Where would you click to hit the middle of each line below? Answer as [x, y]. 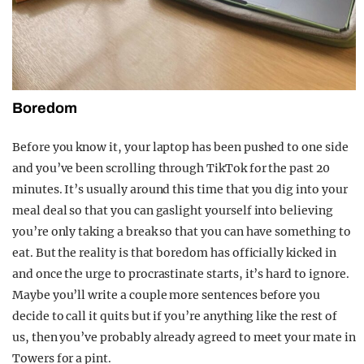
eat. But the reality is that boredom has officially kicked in [174, 252]
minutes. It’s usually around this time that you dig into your [180, 189]
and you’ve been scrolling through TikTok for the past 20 [171, 168]
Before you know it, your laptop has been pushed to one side [180, 147]
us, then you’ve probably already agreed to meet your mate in [184, 337]
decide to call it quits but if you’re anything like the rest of [175, 316]
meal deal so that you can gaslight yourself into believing [173, 210]
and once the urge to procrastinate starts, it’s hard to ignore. [181, 273]
